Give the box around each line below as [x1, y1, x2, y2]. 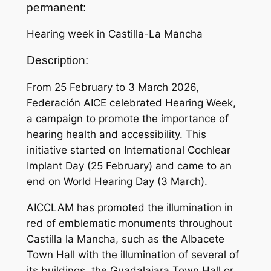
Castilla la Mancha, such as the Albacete [26, 232, 224, 245]
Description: [26, 54, 88, 67]
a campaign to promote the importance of [26, 113, 229, 125]
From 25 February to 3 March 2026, [26, 81, 199, 94]
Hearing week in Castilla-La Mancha [26, 28, 203, 41]
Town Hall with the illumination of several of [26, 248, 239, 261]
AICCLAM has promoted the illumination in [26, 201, 233, 214]
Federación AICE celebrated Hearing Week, [26, 97, 236, 109]
